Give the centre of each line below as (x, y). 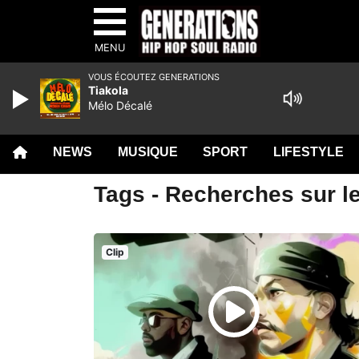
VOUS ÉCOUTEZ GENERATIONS (154, 77)
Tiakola (108, 90)
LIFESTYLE (309, 152)
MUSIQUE (147, 152)
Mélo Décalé (120, 105)
